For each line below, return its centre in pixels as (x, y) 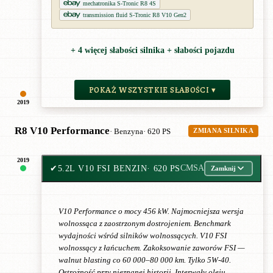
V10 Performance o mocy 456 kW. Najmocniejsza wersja (151, 212)
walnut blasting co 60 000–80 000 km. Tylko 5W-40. (145, 261)
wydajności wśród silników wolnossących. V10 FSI (143, 236)
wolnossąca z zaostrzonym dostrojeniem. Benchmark (145, 224)
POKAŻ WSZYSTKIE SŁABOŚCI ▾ (152, 90)
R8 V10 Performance (62, 130)
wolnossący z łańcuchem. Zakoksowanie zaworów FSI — (152, 248)
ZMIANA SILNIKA (223, 130)
